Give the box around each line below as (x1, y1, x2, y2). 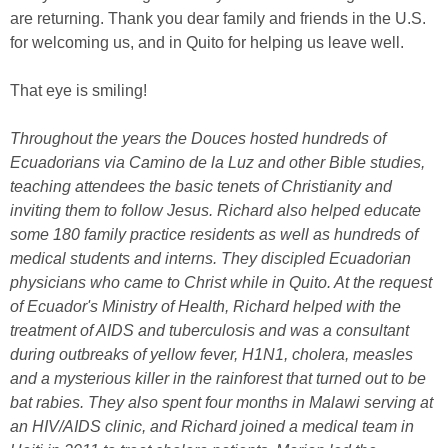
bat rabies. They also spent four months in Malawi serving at (10, 394, 433, 411)
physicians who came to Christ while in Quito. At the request (10, 274, 432, 291)
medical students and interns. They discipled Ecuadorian (10, 250, 411, 267)
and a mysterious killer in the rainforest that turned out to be (10, 370, 426, 387)
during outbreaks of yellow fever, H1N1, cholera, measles (10, 346, 413, 363)
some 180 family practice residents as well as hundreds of (10, 226, 418, 243)
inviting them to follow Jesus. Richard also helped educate (10, 202, 421, 219)
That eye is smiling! (10, 82, 147, 99)
